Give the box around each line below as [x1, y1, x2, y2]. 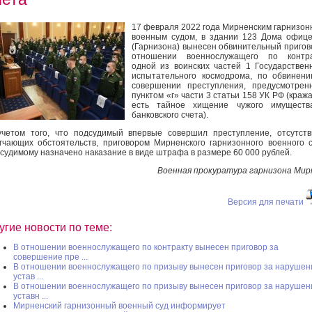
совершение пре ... [13, 251, 88, 262]
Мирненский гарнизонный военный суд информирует [13, 300, 226, 311]
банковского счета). [132, 109, 208, 120]
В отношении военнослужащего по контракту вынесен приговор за [13, 242, 279, 252]
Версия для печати [228, 196, 304, 207]
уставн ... [13, 290, 48, 301]
